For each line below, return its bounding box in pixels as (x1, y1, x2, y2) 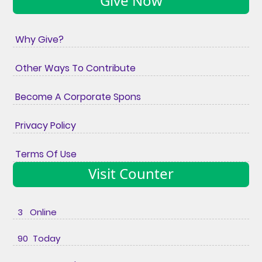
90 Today (13, 232, 61, 244)
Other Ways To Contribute (13, 61, 136, 75)
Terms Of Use (13, 147, 77, 161)
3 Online (13, 205, 57, 218)
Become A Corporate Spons (13, 89, 142, 104)
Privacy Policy (13, 118, 77, 132)
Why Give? (13, 32, 64, 46)
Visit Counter (88, 163, 174, 183)
